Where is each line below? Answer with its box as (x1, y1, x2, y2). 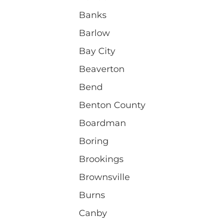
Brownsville (79, 171, 130, 182)
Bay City (79, 45, 115, 56)
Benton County (79, 99, 145, 110)
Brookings (79, 153, 124, 164)
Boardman (79, 117, 126, 128)
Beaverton (79, 63, 125, 74)
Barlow (79, 27, 110, 38)
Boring (79, 135, 109, 146)
